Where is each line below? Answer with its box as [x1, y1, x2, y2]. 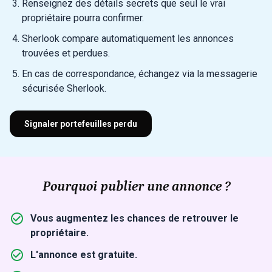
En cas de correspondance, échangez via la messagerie [22, 67, 257, 80]
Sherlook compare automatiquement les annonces [22, 32, 234, 44]
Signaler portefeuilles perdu [24, 118, 137, 129]
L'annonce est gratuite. [30, 248, 137, 260]
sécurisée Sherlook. [22, 82, 106, 94]
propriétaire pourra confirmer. [22, 12, 144, 24]
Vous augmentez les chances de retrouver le [30, 212, 239, 224]
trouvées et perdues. [22, 47, 110, 59]
